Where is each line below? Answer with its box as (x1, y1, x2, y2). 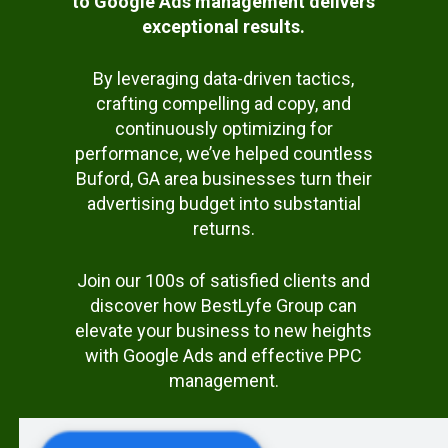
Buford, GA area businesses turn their (75, 167, 372, 189)
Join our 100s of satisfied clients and (77, 269, 371, 291)
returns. (192, 217, 255, 239)
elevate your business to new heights (75, 319, 373, 341)
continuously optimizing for (114, 117, 333, 139)
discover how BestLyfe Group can (90, 294, 358, 316)
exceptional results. (142, 15, 306, 37)
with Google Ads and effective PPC (85, 344, 363, 366)
